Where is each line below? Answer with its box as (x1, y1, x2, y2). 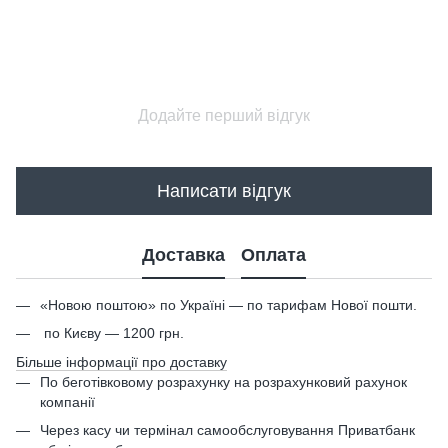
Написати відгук (157, 180, 291, 201)
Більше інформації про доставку (16, 353, 227, 370)
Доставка (142, 244, 225, 265)
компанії (40, 393, 95, 410)
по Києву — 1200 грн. (40, 325, 184, 342)
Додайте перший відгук (138, 107, 310, 124)
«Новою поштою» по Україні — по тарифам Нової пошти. (40, 297, 417, 313)
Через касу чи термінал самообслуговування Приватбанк (40, 422, 415, 439)
